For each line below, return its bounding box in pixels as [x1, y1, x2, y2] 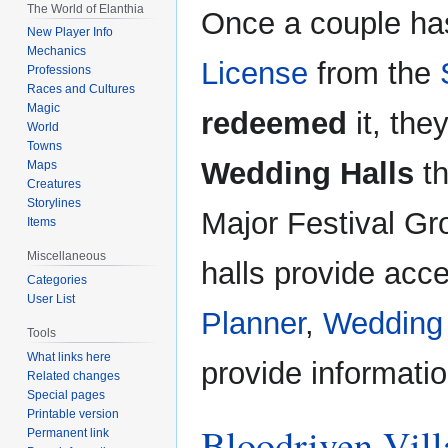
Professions [27, 63, 92, 78]
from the [308, 56, 440, 92]
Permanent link [27, 425, 110, 440]
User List [27, 292, 76, 307]
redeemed [201, 106, 347, 142]
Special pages [27, 387, 106, 402]
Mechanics [27, 44, 87, 59]
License [201, 56, 308, 92]
